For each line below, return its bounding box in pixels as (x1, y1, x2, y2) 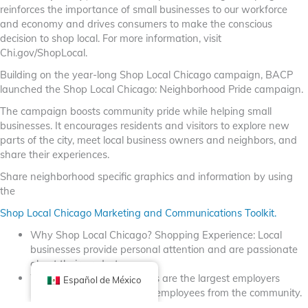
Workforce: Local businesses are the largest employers (30, 272, 280, 285)
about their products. (30, 257, 125, 271)
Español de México (63, 274, 142, 285)
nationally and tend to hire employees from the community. (30, 286, 302, 300)
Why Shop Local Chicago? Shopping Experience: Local (30, 228, 282, 242)
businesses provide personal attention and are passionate (30, 243, 298, 256)
